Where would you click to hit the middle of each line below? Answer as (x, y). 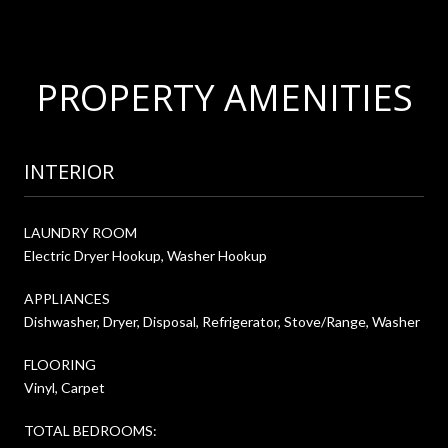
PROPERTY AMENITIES (224, 97)
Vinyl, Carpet (64, 387)
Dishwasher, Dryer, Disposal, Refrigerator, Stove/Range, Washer (222, 321)
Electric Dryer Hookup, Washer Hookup (145, 255)
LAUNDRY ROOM (80, 232)
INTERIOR (69, 171)
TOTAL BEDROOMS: (90, 430)
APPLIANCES (67, 298)
